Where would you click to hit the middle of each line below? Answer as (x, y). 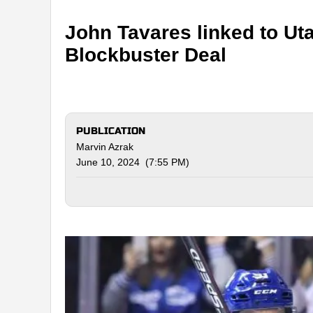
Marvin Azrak (105, 146)
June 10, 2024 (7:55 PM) (133, 162)
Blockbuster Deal (146, 54)
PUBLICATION (111, 131)
